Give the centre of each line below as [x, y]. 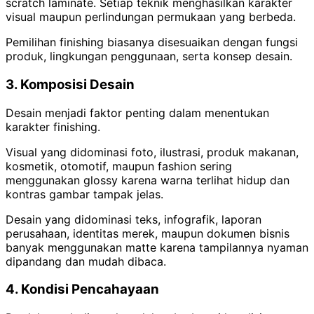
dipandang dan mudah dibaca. [86, 261]
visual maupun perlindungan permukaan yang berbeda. [151, 17]
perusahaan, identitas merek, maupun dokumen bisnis [148, 233]
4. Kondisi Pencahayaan [82, 289]
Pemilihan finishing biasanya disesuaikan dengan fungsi [152, 42]
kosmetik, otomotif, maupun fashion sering [119, 166]
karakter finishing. [53, 127]
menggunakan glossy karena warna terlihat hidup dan [148, 180]
